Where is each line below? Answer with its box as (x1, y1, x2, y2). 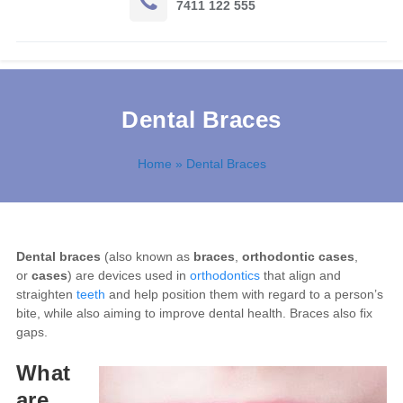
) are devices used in (67, 268, 190, 282)
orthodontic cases (241, 249, 354, 264)
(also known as (100, 249, 193, 264)
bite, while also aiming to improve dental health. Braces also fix (15, 306, 372, 320)
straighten (15, 287, 76, 301)
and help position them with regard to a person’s (104, 287, 383, 301)
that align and (259, 268, 341, 282)
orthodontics (189, 268, 260, 282)
